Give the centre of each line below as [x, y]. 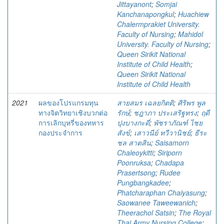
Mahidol [190, 34]
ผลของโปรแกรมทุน [68, 102]
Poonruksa [134, 162]
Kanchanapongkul [145, 14]
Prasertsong [136, 172]
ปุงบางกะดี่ [133, 122]
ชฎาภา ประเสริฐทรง [165, 112]
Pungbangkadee [143, 182]
